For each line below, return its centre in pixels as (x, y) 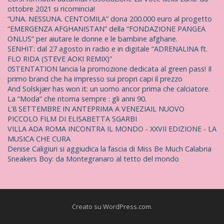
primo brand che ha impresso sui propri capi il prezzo (95, 79)
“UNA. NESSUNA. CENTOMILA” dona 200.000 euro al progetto (110, 19)
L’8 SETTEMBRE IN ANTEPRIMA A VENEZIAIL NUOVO (96, 109)
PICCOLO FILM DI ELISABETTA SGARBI (72, 119)
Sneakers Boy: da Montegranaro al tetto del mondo (93, 159)
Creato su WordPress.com (111, 207)
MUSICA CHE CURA (39, 139)
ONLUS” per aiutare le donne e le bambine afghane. (92, 39)
